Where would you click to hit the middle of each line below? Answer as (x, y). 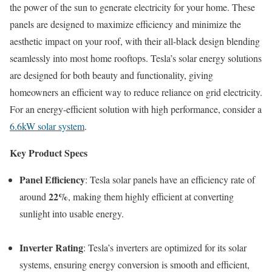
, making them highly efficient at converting (151, 197)
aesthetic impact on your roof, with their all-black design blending (135, 41)
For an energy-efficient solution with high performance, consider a (136, 109)
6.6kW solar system (47, 126)
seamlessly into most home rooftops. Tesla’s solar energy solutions (136, 58)
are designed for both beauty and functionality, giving (111, 75)
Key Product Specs (49, 153)
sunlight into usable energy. (72, 214)
